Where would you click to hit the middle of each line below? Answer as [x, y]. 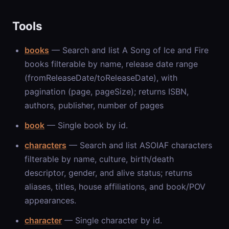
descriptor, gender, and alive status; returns [108, 173]
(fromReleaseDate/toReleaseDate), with [101, 77]
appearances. [50, 200]
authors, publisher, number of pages [94, 105]
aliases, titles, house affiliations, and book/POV [115, 186]
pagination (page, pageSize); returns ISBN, [107, 91]
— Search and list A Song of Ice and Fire [129, 50]
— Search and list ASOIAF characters [139, 145]
